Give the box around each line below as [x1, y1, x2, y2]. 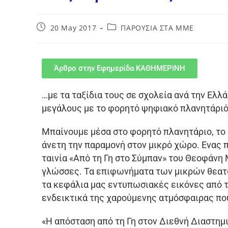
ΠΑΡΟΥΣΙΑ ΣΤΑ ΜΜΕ [121, 22, 194, 33]
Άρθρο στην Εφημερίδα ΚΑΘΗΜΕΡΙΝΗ [54, 63, 185, 73]
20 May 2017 [50, 22, 97, 33]
